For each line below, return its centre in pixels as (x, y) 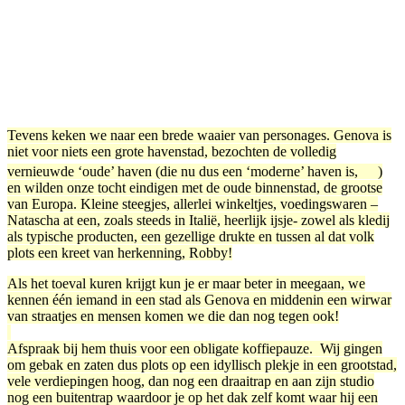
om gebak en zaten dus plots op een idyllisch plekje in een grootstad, (202, 364)
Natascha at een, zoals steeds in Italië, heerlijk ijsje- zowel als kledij (198, 220)
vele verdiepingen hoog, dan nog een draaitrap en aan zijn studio (191, 381)
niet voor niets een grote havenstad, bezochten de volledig (172, 151)
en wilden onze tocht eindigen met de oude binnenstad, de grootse (195, 187)
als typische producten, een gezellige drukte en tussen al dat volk (191, 236)
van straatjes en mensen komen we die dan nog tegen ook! (173, 316)
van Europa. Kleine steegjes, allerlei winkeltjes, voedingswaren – (193, 203)
